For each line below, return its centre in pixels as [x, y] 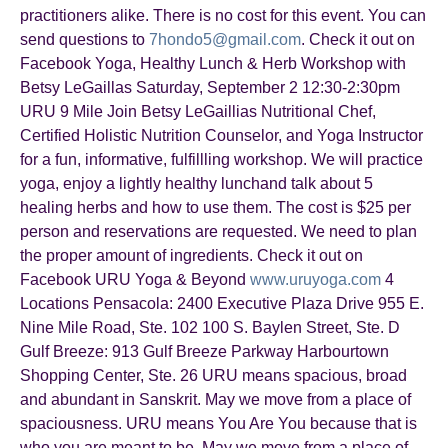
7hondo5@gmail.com [225, 39]
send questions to [84, 39]
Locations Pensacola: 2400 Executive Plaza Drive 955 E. [222, 303]
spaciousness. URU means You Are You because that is [218, 423]
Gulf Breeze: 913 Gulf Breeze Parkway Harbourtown [204, 351]
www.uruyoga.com [315, 279]
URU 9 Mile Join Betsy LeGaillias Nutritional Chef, [198, 111]
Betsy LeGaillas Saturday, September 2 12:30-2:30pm [210, 87]
